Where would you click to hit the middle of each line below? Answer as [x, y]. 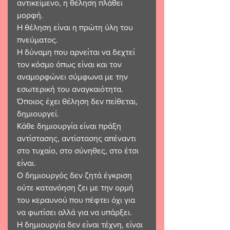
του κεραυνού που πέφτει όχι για [77, 200]
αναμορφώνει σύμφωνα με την [73, 76]
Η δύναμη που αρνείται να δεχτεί [77, 52]
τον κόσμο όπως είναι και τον [70, 64]
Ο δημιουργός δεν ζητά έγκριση [75, 175]
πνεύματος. [37, 40]
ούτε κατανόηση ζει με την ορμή [76, 187]
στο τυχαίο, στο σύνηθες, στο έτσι [79, 150]
